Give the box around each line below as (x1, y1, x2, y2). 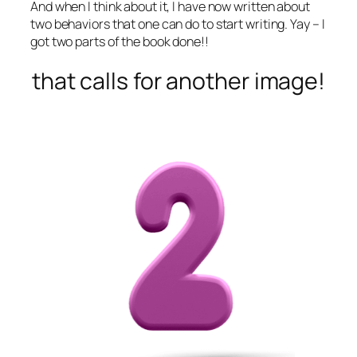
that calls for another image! (31, 65, 326, 97)
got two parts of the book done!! (30, 32, 209, 50)
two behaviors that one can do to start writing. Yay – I (30, 14, 325, 33)
